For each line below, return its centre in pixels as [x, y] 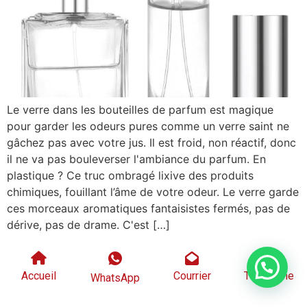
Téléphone [269, 276]
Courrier [192, 276]
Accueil [38, 276]
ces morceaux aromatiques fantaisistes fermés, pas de [148, 208]
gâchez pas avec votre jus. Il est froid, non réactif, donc [151, 143]
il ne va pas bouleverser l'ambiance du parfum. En [136, 159]
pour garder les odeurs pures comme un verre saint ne [148, 126]
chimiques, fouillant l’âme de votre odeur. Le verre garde [153, 192]
